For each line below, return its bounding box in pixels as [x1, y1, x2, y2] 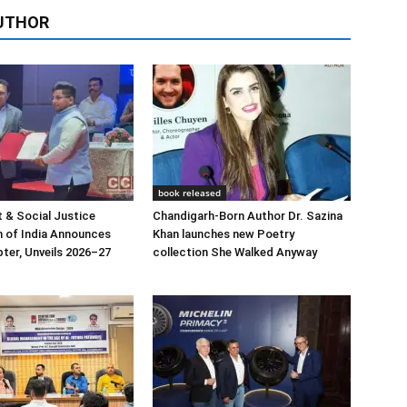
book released [158, 186, 221, 199]
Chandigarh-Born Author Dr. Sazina [153, 209, 342, 223]
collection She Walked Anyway [153, 245, 317, 259]
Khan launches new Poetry [153, 227, 294, 241]
